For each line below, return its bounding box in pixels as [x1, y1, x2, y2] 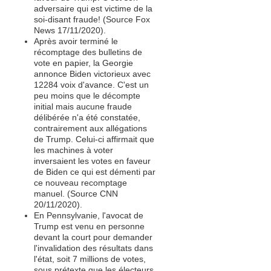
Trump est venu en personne [34, 221, 145, 231]
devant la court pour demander [34, 232, 152, 242]
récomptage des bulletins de [34, 47, 142, 57]
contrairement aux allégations [34, 123, 147, 133]
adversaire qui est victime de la [34, 4, 152, 13]
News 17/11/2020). [34, 25, 106, 35]
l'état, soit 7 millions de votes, [34, 254, 146, 264]
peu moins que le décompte [34, 91, 140, 100]
